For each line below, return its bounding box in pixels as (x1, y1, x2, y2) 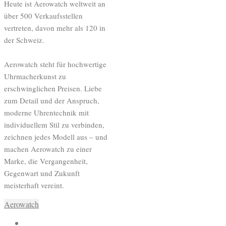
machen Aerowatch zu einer (4, 143, 92, 154)
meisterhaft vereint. (4, 180, 64, 190)
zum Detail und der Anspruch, (4, 95, 99, 105)
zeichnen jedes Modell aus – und (4, 131, 107, 142)
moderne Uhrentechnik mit (4, 107, 89, 118)
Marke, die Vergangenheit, (4, 155, 88, 166)
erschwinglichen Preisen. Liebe (4, 83, 102, 93)
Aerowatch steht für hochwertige (4, 59, 106, 69)
